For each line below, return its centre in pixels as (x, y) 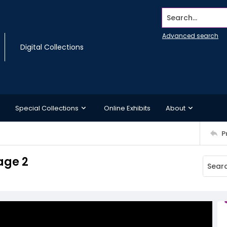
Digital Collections (52, 47)
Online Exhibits (127, 108)
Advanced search (190, 36)
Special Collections (47, 108)
